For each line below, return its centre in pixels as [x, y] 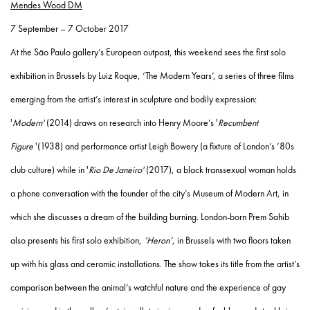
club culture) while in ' [49, 170]
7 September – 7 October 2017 [70, 29]
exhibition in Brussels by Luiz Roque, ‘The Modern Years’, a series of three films [152, 76]
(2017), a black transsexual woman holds [220, 170]
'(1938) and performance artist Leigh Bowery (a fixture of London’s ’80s [164, 146]
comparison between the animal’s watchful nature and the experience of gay [148, 288]
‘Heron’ [158, 240]
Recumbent [238, 123]
